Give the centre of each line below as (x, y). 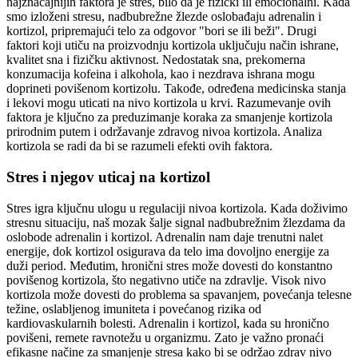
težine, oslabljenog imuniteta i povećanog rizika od (134, 308)
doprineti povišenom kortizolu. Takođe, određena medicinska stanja (176, 89)
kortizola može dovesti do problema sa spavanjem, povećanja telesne (179, 294)
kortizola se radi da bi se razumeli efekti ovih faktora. (139, 146)
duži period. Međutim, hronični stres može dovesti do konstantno (169, 265)
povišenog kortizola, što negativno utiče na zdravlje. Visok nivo (166, 280)
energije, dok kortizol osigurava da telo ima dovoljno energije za (168, 251)
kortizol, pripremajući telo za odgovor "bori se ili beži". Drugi (161, 31)
